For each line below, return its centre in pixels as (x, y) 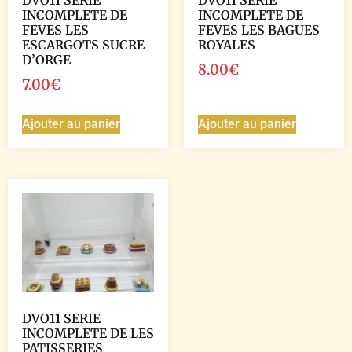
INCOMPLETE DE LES (88, 333)
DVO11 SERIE (61, 318)
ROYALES (227, 44)
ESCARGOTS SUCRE (83, 44)
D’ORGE (46, 59)
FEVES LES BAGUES (259, 29)
